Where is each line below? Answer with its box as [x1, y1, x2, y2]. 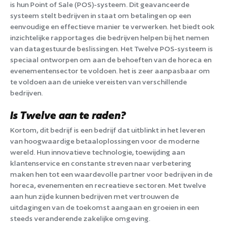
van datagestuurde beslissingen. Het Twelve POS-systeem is [10, 44, 213, 53]
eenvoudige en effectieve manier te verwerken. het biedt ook [10, 22, 214, 31]
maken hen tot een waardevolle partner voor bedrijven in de [10, 169, 212, 178]
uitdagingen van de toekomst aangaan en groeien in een [10, 202, 199, 211]
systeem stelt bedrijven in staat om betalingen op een [10, 11, 191, 20]
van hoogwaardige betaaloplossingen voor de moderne [10, 136, 199, 145]
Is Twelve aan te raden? [10, 109, 126, 122]
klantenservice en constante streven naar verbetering [10, 158, 191, 167]
